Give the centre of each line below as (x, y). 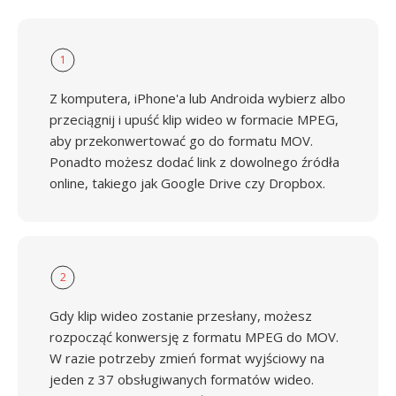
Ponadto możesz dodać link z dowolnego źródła (194, 162)
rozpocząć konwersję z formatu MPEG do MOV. (194, 337)
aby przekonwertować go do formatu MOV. (181, 141)
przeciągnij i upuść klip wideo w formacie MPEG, (194, 119)
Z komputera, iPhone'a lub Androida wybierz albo (198, 98)
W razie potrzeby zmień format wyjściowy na (187, 358)
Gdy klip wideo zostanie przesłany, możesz (181, 316)
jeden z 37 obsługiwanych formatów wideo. (182, 379)
